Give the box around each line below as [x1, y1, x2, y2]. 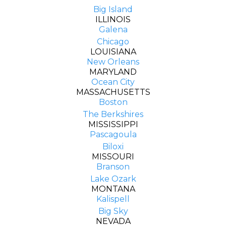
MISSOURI [92, 151, 134, 161]
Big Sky [98, 206, 128, 216]
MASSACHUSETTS [76, 87, 150, 97]
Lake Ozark [90, 174, 136, 184]
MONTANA [91, 184, 135, 194]
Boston [98, 97, 128, 107]
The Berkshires [83, 109, 143, 119]
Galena [98, 24, 128, 34]
